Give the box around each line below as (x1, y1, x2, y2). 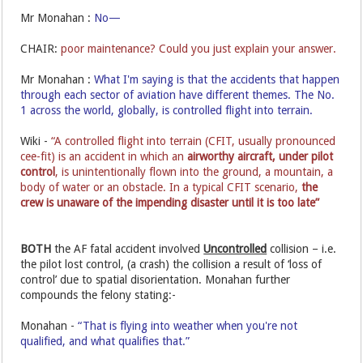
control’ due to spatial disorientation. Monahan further (20, 272, 291, 286)
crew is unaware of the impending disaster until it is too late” (20, 195, 320, 209)
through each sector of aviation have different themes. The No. (20, 88, 335, 101)
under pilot (279, 149, 334, 163)
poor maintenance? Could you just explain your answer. (61, 41, 337, 55)
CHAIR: (20, 41, 62, 55)
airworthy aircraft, (184, 149, 276, 163)
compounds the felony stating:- (20, 288, 177, 301)
